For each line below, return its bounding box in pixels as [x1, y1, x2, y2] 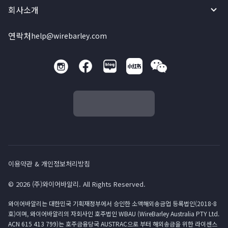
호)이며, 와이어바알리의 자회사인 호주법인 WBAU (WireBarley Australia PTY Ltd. [8, 209, 219, 218]
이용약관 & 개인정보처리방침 [8, 159, 90, 168]
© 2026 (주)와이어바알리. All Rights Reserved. [8, 179, 146, 189]
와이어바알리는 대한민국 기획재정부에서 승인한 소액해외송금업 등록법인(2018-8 [8, 199, 217, 208]
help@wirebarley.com [31, 31, 107, 41]
